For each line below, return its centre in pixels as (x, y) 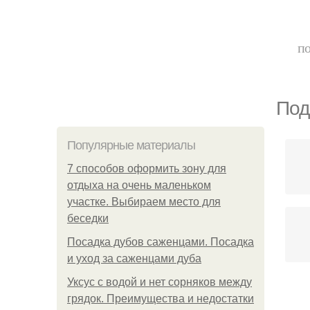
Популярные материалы (131, 145)
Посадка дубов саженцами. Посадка (161, 242)
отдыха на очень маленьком (139, 185)
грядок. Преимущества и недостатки (161, 299)
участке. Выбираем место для (144, 202)
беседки (88, 218)
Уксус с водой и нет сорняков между (159, 282)
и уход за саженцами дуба (134, 258)
